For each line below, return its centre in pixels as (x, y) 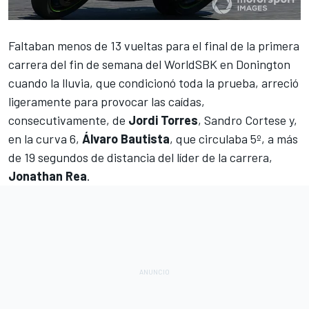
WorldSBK (191, 64)
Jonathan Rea (48, 176)
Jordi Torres (163, 120)
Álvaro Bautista (126, 139)
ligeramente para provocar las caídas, (107, 102)
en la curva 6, (45, 139)
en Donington (254, 64)
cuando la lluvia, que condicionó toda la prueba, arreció (153, 83)
